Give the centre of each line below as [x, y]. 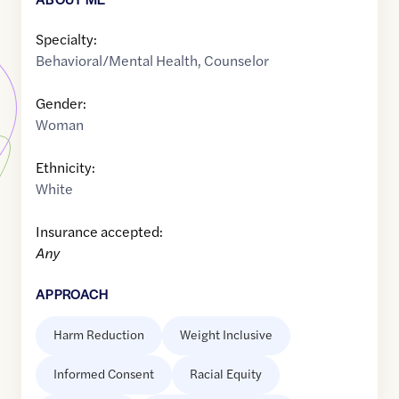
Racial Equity [226, 374]
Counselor [236, 61]
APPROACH [72, 294]
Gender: [61, 103]
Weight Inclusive [226, 334]
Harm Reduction [99, 334]
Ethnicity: [65, 167]
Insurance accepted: [99, 232]
